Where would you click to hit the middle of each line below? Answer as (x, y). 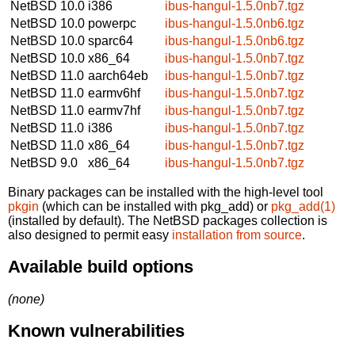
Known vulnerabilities (96, 331)
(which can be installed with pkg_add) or (155, 206)
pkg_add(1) (303, 206)
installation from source (237, 235)
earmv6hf (114, 93)
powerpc (112, 23)
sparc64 (111, 40)
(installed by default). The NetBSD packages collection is (168, 220)
